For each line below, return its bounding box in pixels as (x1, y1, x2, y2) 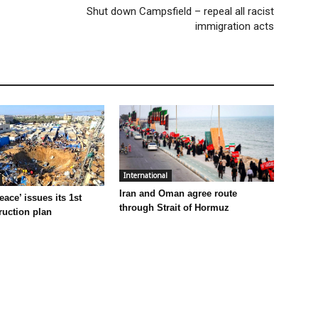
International (124, 170, 168, 181)
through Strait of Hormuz (119, 202, 229, 214)
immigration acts (195, 20, 274, 33)
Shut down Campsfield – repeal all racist (87, 5, 274, 18)
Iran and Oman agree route (119, 188, 237, 199)
